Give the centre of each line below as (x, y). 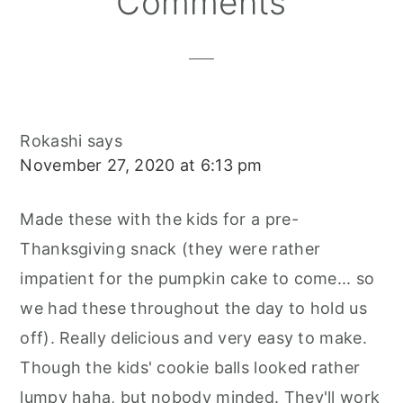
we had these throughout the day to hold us (193, 308)
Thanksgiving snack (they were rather (170, 248)
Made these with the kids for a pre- (159, 219)
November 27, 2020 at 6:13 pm (141, 165)
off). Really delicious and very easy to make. (193, 337)
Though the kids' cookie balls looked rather (190, 367)
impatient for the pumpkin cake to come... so (197, 278)
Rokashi (51, 140)
